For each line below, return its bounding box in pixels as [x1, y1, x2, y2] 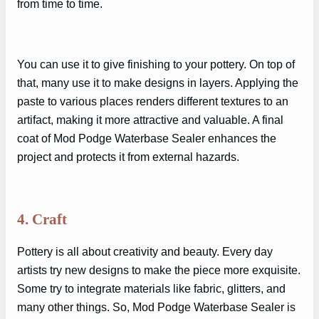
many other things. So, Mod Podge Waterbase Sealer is [17, 300, 296, 314]
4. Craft [17, 211, 67, 227]
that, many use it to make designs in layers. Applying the [17, 75, 298, 89]
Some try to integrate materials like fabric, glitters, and [17, 282, 286, 296]
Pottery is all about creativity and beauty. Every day [17, 245, 273, 258]
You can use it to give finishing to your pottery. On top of [17, 57, 295, 70]
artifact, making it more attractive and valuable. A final [17, 113, 283, 126]
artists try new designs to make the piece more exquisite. [17, 263, 300, 277]
